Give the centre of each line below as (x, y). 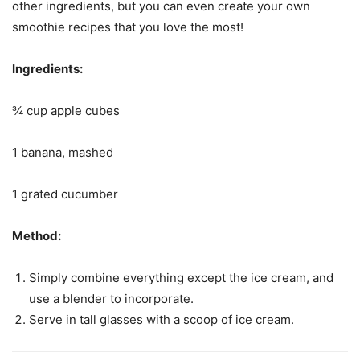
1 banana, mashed (63, 153)
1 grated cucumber (65, 194)
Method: (37, 236)
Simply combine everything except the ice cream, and (181, 278)
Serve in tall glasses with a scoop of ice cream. (162, 320)
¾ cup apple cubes (66, 111)
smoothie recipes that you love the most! (128, 27)
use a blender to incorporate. (111, 299)
